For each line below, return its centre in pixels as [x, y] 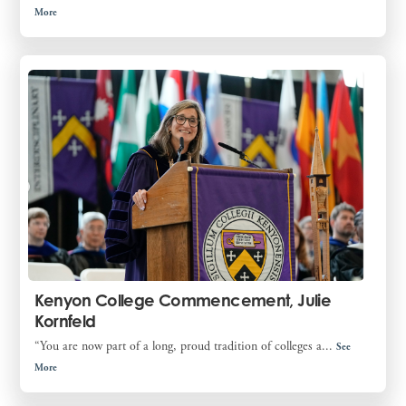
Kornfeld [65, 320]
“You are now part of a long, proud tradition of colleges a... [186, 346]
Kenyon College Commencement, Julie [183, 300]
